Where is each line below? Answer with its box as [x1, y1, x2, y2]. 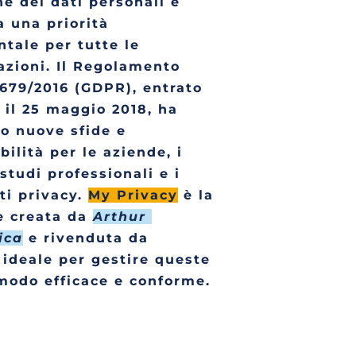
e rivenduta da [22, 230, 149, 246]
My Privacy [87, 188, 178, 203]
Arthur [92, 209, 146, 224]
